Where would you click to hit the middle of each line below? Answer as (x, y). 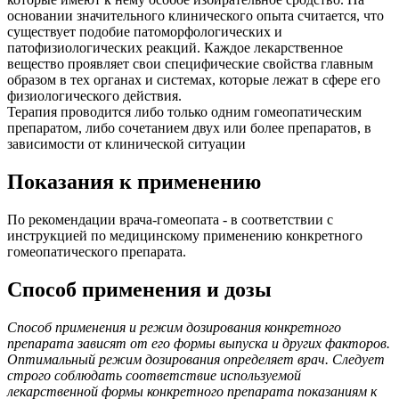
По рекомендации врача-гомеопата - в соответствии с (170, 219)
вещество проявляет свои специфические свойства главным (190, 64)
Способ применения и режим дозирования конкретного (174, 327)
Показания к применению (134, 182)
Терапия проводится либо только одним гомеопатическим (184, 112)
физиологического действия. (94, 96)
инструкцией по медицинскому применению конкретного (185, 235)
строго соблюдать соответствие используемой (154, 375)
